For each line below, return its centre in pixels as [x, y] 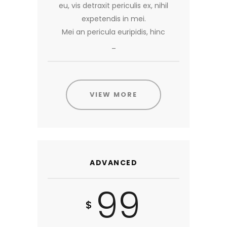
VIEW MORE [113, 94]
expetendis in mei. [113, 18]
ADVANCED [113, 162]
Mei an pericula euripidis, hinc [113, 32]
